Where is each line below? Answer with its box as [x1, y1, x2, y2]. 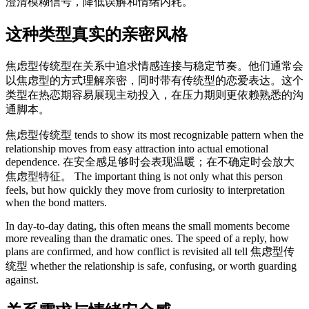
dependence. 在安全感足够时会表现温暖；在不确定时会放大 [6, 155, 295, 168]
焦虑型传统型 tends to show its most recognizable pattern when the [6, 128, 303, 141]
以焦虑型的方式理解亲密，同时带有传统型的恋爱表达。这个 [6, 74, 303, 86]
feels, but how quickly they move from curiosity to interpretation [6, 183, 285, 196]
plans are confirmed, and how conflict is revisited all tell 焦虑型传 [6, 245, 295, 257]
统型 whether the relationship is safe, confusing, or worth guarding [6, 259, 297, 272]
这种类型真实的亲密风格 [6, 25, 188, 43]
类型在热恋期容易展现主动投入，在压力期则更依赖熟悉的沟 [6, 88, 303, 101]
